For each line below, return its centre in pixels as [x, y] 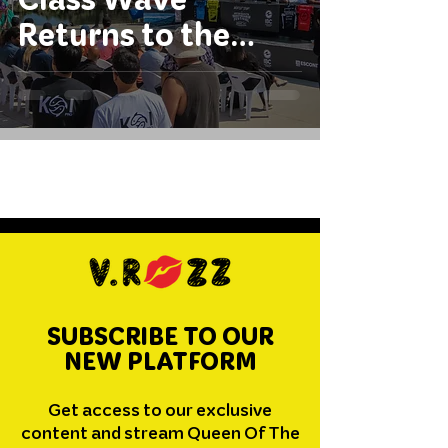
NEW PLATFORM [160, 361]
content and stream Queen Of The [160, 432]
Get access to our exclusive [160, 409]
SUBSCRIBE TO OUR [160, 336]
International [116, 70]
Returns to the [124, 34]
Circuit [68, 106]
